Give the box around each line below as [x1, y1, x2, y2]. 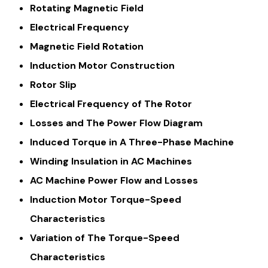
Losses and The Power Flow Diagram [30, 116, 203, 129]
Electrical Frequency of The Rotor [30, 97, 192, 110]
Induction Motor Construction [30, 59, 175, 72]
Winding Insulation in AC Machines [30, 154, 192, 167]
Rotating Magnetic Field [30, 1, 144, 14]
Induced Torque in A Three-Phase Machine [30, 135, 234, 148]
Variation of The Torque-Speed [30, 231, 179, 244]
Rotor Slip [30, 78, 77, 91]
